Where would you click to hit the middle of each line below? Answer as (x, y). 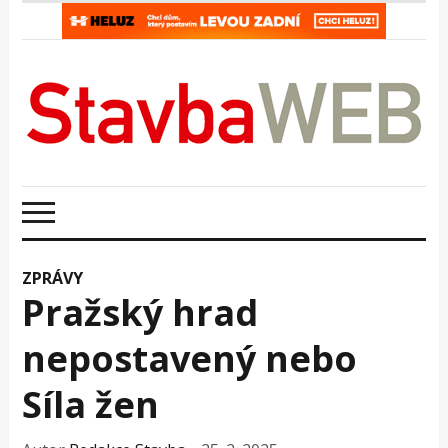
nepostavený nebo (190, 358)
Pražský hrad (140, 312)
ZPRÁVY (53, 277)
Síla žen (91, 404)
